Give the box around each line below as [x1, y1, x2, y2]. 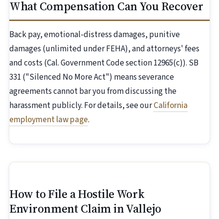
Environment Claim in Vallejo [9, 200, 161, 217]
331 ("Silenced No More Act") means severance [9, 71, 174, 84]
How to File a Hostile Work [9, 186, 145, 202]
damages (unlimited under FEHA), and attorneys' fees [9, 43, 199, 55]
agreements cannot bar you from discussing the [9, 86, 176, 98]
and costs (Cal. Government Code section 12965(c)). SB [9, 57, 198, 69]
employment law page [9, 114, 88, 126]
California [153, 100, 188, 112]
